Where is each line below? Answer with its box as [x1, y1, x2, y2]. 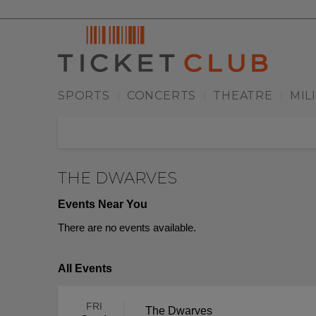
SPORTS [58, 89, 110, 103]
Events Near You [58, 198, 147, 211]
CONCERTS [126, 89, 197, 103]
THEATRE [213, 89, 273, 103]
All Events [58, 262, 112, 275]
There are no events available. [58, 221, 196, 234]
